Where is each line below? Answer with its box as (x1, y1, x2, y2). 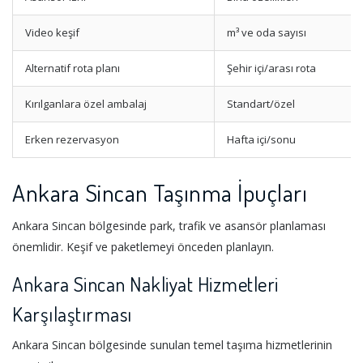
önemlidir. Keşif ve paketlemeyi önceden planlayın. (12, 239, 274, 255)
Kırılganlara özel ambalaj (25, 96, 147, 111)
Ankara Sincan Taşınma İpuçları (12, 176, 307, 207)
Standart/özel (227, 96, 295, 111)
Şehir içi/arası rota (227, 60, 316, 75)
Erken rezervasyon (25, 131, 119, 147)
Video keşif (25, 24, 79, 40)
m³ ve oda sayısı (227, 24, 306, 40)
